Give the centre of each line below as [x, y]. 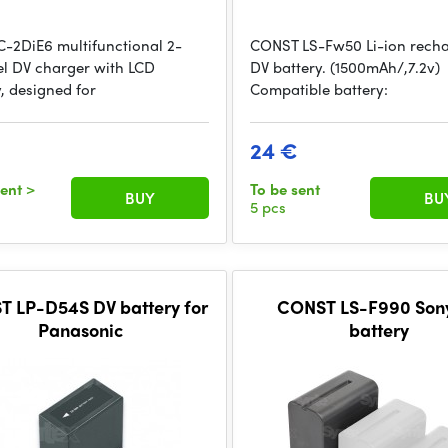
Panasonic [81, 329]
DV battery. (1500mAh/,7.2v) [345, 67]
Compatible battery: [319, 89]
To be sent [285, 189]
